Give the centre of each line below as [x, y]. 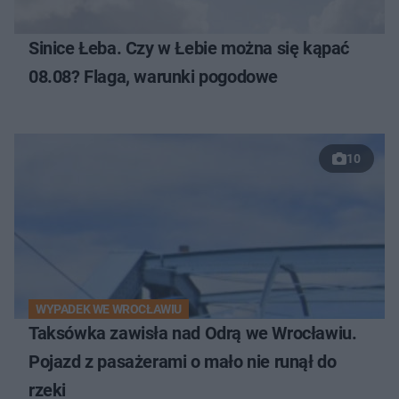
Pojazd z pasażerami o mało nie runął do [183, 362]
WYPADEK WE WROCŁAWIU [109, 309]
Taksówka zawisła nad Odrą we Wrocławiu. [193, 334]
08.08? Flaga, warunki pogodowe [153, 77]
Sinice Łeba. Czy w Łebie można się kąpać [189, 49]
